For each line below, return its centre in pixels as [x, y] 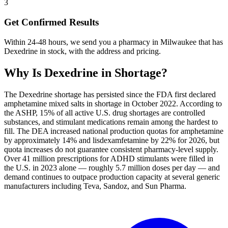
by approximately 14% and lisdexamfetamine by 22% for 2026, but [112, 140]
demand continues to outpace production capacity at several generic [112, 177]
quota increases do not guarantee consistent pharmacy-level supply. [111, 149]
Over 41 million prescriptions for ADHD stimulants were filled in [109, 158]
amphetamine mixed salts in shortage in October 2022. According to [113, 103]
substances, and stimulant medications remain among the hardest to [111, 122]
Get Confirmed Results [51, 22]
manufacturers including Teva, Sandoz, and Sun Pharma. [95, 186]
